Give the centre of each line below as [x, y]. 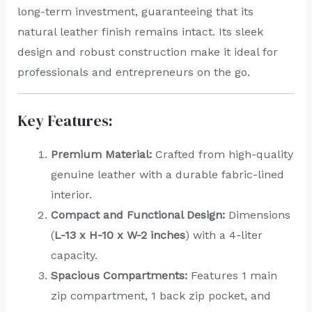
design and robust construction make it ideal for [147, 52]
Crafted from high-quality [222, 154]
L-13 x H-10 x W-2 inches [119, 235]
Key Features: [65, 120]
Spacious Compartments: [119, 275]
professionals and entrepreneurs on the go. [133, 72]
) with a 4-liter [224, 235]
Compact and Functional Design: [138, 214]
